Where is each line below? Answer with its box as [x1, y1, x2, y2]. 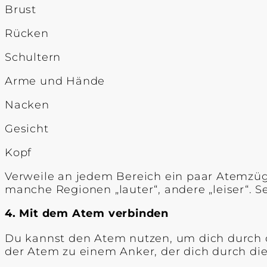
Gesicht [5, 122, 49, 135]
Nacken [5, 98, 49, 111]
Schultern [5, 50, 61, 64]
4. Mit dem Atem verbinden [5, 206, 169, 220]
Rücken [5, 26, 49, 40]
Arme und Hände [5, 74, 105, 88]
